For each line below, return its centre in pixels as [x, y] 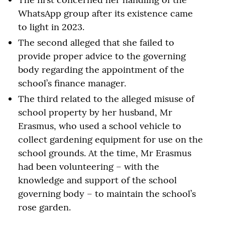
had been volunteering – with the [89, 166]
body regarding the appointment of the [101, 69]
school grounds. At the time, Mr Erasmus [105, 153]
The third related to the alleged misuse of [106, 98]
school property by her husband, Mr [95, 112]
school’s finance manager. [72, 83]
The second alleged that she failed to [96, 42]
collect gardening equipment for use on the [110, 139]
